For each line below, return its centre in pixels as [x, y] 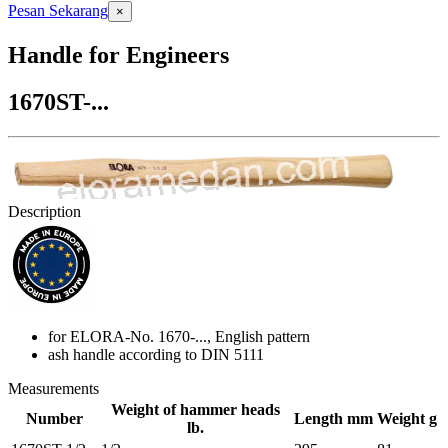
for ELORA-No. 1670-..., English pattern [179, 336]
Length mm [333, 418]
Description [44, 211]
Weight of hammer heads [195, 409]
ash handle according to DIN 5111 [156, 354]
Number [54, 418]
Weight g [407, 418]
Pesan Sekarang [58, 10]
